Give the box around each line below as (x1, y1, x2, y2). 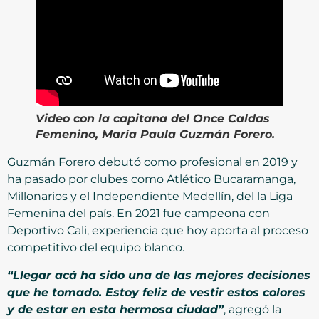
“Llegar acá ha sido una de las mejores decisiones (7, 268, 310, 282)
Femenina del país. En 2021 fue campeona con (7, 206, 270, 221)
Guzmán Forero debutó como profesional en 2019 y (7, 155, 298, 169)
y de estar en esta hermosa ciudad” (7, 302, 224, 316)
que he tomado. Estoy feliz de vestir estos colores (7, 285, 305, 299)
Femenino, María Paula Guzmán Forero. (36, 127, 275, 142)
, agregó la (224, 302, 281, 316)
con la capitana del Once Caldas (73, 112, 270, 126)
